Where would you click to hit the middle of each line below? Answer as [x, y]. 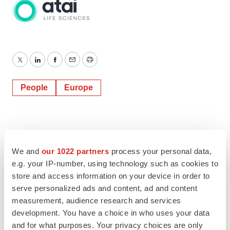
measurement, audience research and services [97, 200]
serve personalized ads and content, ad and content [104, 188]
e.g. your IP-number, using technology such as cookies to [115, 163]
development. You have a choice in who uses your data [111, 213]
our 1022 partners [75, 151]
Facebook [72, 66]
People [34, 88]
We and [27, 151]
